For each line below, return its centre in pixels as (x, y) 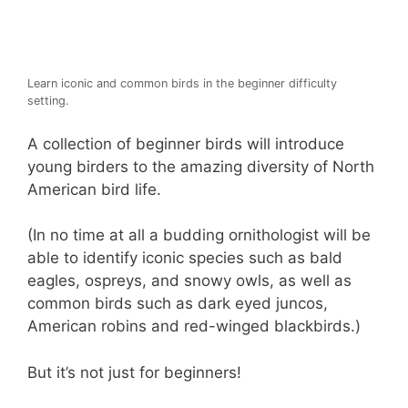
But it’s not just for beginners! (134, 372)
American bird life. (94, 189)
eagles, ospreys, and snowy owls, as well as (189, 281)
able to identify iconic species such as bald (185, 258)
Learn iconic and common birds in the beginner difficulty (182, 84)
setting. (48, 101)
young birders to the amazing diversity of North (201, 166)
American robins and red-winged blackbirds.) (194, 326)
